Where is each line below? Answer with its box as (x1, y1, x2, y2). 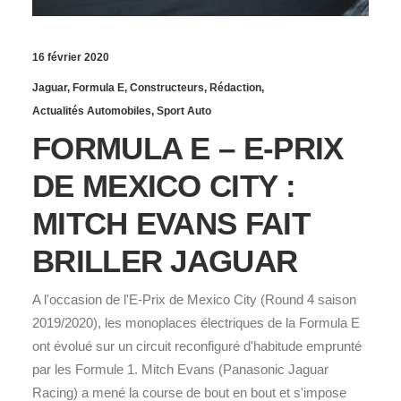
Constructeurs (130, 81, 204, 94)
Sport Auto (157, 104, 211, 117)
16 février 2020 (32, 50, 109, 64)
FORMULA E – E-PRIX (32, 130, 344, 166)
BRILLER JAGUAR (32, 243, 298, 278)
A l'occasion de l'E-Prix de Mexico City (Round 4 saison (32, 291, 356, 307)
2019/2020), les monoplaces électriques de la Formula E (32, 314, 360, 330)
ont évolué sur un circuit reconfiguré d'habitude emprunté (32, 337, 362, 354)
